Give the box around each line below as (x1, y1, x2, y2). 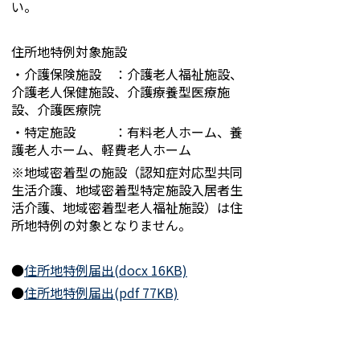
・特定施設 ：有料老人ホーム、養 (11, 122, 243, 141)
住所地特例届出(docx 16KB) (24, 260, 187, 280)
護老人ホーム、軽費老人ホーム (11, 140, 191, 159)
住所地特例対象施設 (11, 42, 127, 61)
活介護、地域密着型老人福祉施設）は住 (11, 198, 243, 217)
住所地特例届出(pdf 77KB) (24, 283, 178, 302)
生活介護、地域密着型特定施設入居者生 (11, 180, 243, 199)
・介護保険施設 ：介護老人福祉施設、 (11, 64, 243, 84)
